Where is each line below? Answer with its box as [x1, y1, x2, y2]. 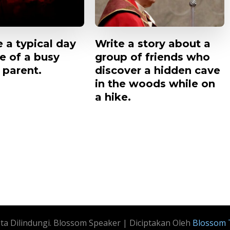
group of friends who [95, 50, 210, 63]
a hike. [95, 90, 131, 103]
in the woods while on [95, 77, 215, 90]
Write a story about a [95, 37, 210, 50]
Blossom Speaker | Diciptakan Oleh [51, 217, 190, 228]
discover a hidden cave [95, 64, 220, 76]
